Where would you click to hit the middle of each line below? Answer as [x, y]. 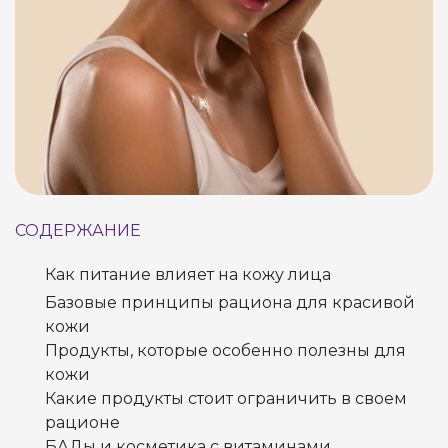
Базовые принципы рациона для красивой [230, 302]
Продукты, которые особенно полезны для [225, 350]
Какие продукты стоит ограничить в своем [226, 398]
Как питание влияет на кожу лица [188, 274]
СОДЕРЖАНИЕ [78, 230]
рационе [82, 422]
